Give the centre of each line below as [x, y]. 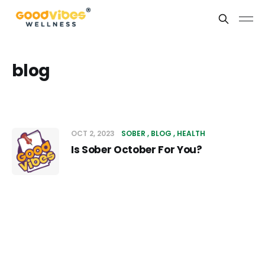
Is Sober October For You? [137, 150]
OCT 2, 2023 [94, 133]
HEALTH [191, 133]
